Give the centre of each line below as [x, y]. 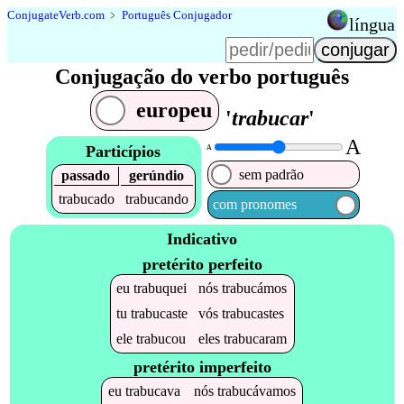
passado [86, 175]
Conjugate [33, 15]
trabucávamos [256, 391]
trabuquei [161, 288]
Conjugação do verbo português [202, 77]
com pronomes [254, 205]
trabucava [152, 391]
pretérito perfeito [202, 264]
